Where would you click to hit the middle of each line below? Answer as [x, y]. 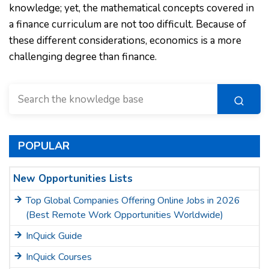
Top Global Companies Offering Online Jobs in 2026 [133, 201]
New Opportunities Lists [73, 179]
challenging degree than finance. [83, 57]
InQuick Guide [54, 236]
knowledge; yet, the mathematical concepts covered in [131, 8]
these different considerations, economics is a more [125, 41]
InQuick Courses [59, 257]
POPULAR [44, 146]
